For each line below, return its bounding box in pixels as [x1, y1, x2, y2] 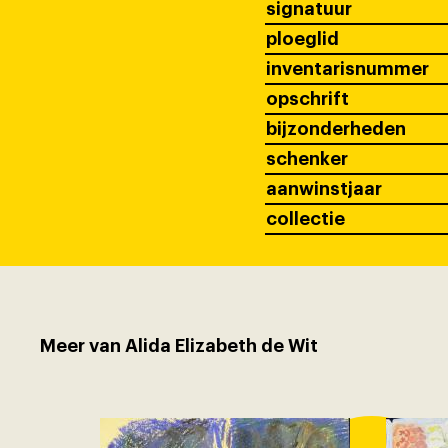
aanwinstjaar [265, 180, 382, 199]
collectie [265, 210, 345, 229]
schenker [265, 150, 348, 169]
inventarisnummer [265, 60, 429, 79]
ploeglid [265, 30, 339, 49]
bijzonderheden [265, 120, 406, 139]
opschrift [265, 90, 349, 109]
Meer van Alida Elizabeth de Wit [40, 336, 318, 355]
